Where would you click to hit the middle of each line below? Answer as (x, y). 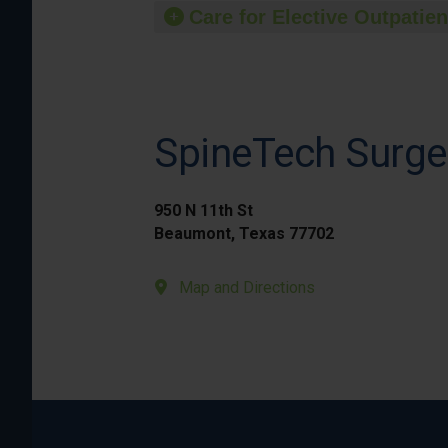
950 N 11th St (203, 210)
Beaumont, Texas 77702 (244, 233)
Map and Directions (247, 287)
